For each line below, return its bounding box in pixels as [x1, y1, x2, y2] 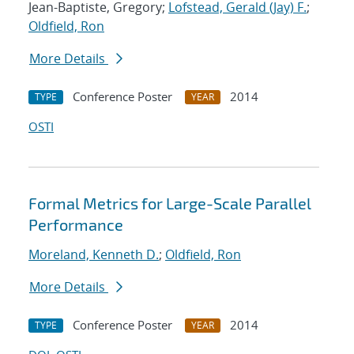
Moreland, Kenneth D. [28, 246, 159, 264]
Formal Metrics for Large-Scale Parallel [28, 194, 311, 213]
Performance [28, 215, 123, 235]
